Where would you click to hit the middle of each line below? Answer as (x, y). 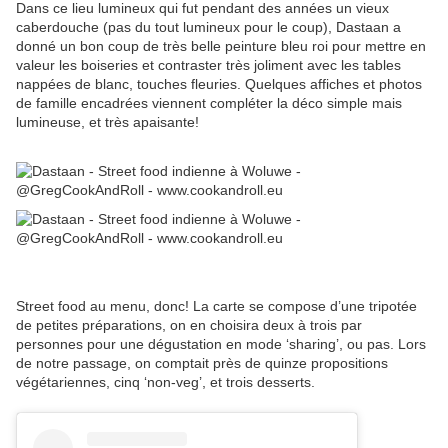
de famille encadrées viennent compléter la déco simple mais (209, 103)
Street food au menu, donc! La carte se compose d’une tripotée (216, 306)
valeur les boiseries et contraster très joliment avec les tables (208, 65)
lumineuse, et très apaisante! (107, 122)
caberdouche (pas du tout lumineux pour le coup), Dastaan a (208, 27)
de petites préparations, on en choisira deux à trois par (189, 325)
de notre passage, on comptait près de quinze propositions (202, 363)
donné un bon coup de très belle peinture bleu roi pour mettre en (221, 46)
